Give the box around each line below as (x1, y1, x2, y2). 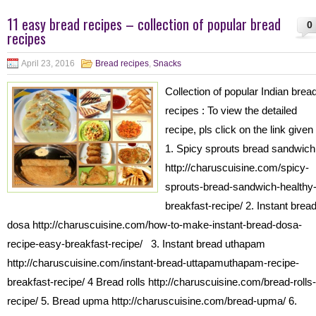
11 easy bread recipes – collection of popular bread (7, 13, 281, 35)
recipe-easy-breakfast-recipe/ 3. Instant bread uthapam (7, 238, 265, 250)
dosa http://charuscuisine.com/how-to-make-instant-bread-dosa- (7, 219, 302, 231)
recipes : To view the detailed (165, 104, 297, 116)
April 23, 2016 (21, 59, 75, 68)
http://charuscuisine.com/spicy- (165, 162, 309, 174)
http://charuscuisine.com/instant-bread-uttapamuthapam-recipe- (7, 257, 299, 269)
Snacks (153, 59, 181, 68)
